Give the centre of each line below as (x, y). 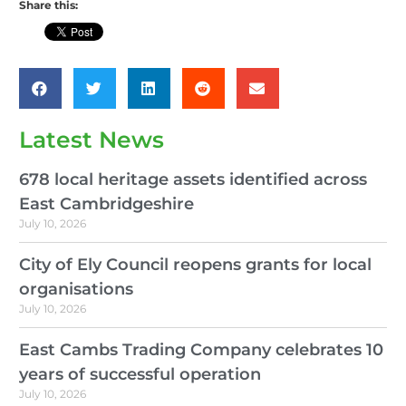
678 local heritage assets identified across (193, 179)
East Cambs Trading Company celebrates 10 (201, 349)
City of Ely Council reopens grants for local (195, 264)
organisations (76, 289)
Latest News (92, 139)
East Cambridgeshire (106, 203)
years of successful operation (140, 374)
